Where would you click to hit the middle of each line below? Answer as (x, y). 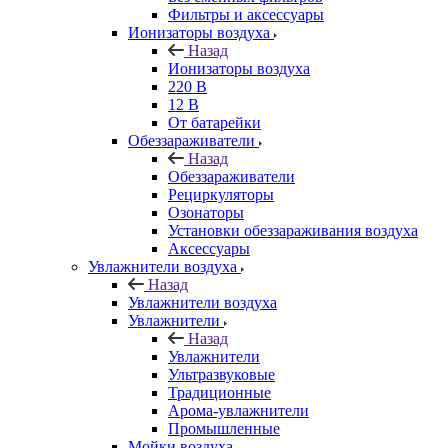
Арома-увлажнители (238, 410)
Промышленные (224, 428)
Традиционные (219, 392)
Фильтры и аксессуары (246, 14)
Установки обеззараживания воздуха (293, 230)
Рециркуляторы (221, 194)
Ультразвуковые (221, 374)
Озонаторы (206, 212)
